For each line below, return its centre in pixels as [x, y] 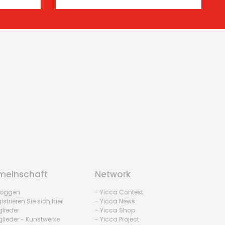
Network [113, 175]
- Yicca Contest [119, 192]
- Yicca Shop [115, 210]
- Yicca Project [117, 219]
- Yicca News [115, 201]
